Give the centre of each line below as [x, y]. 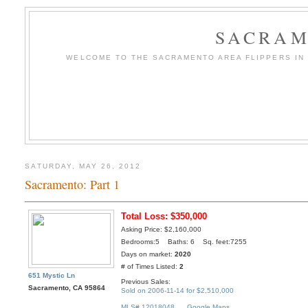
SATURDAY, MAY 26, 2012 [83, 166]
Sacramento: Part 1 [73, 185]
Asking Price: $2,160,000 [162, 230]
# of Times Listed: [151, 267]
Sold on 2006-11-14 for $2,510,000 [178, 290]
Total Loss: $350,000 [164, 217]
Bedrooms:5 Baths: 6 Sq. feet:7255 [184, 242]
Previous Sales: [146, 281]
